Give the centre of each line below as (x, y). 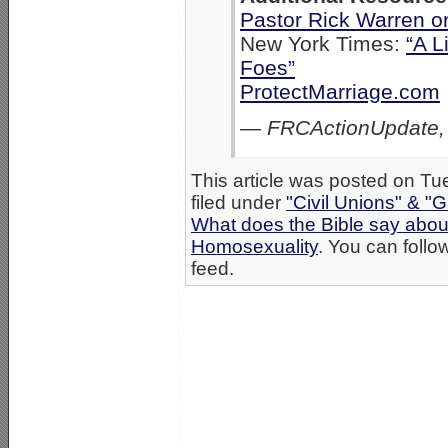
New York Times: (323, 44)
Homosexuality (254, 247)
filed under (238, 203)
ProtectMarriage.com (340, 92)
